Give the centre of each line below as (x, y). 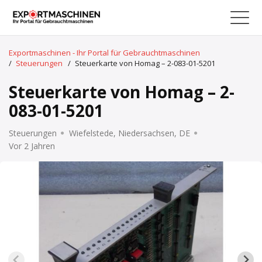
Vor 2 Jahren (32, 146)
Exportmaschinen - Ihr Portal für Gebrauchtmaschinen (104, 53)
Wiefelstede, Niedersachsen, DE (130, 133)
